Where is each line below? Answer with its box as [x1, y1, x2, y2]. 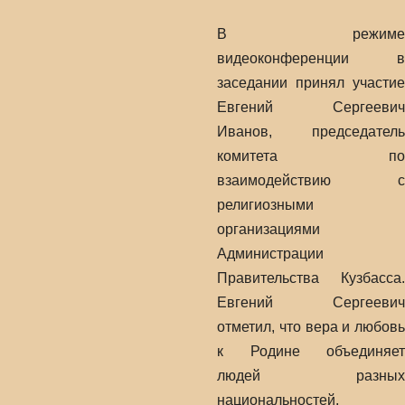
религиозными [217, 197, 314, 212]
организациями [217, 221, 320, 237]
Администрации [217, 246, 324, 261]
